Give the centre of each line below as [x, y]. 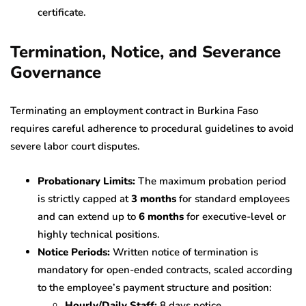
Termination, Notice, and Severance [145, 52]
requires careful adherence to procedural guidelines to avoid [152, 128]
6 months [161, 216]
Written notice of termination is [184, 252]
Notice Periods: [74, 252]
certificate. [62, 12]
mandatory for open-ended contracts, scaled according [165, 269]
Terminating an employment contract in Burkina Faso [134, 110]
